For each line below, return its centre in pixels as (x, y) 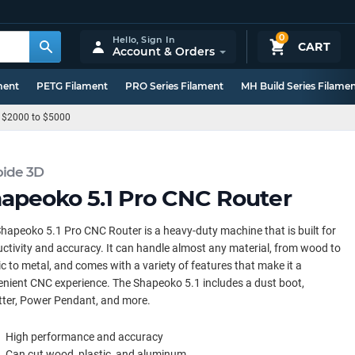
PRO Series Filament (174, 86)
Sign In (158, 39)
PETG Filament (72, 86)
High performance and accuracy (84, 337)
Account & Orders (163, 51)
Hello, (127, 39)
